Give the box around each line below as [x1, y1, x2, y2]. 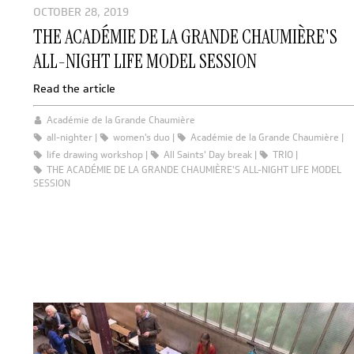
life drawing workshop [47, 146, 143, 162]
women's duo [113, 129, 170, 145]
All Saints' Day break [164, 146, 252, 162]
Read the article [33, 80, 115, 97]
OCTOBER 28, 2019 [33, 3, 129, 21]
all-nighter [47, 129, 92, 145]
